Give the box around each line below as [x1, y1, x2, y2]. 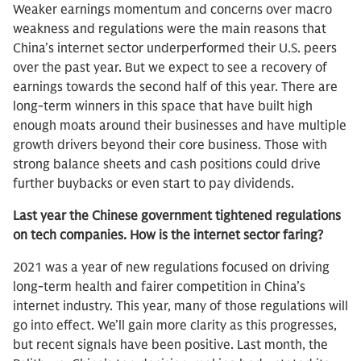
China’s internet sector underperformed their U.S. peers [13, 40, 337, 56]
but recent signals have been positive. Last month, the [13, 337, 328, 353]
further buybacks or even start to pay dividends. [13, 176, 294, 192]
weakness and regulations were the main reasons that [13, 21, 326, 37]
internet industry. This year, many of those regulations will [13, 298, 348, 314]
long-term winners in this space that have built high [13, 98, 313, 114]
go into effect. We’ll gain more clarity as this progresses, [13, 317, 337, 334]
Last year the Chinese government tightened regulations [13, 208, 341, 224]
